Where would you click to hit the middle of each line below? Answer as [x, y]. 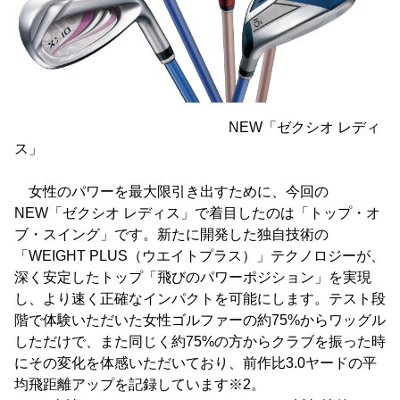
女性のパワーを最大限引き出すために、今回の [171, 191]
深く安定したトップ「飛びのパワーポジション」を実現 [193, 277]
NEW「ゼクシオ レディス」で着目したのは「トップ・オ [197, 212]
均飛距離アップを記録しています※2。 [140, 384]
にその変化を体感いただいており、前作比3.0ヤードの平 [196, 362]
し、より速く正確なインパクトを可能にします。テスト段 [200, 298]
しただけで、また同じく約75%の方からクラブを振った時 [200, 341]
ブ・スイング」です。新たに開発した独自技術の [171, 234]
